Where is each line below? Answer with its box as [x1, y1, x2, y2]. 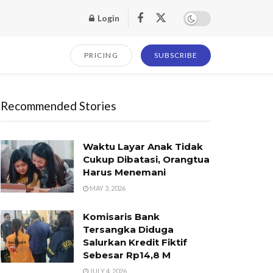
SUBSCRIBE [154, 51, 197, 60]
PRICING [83, 51, 118, 60]
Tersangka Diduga [83, 224, 174, 235]
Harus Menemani [83, 166, 166, 178]
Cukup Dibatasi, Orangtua [83, 154, 210, 165]
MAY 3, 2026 [88, 184, 126, 192]
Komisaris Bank [83, 211, 160, 222]
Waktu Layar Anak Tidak [83, 141, 203, 152]
